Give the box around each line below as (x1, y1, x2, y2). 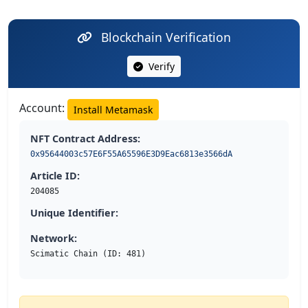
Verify (146, 60, 175, 74)
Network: (30, 232, 77, 245)
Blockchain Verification (98, 29, 231, 46)
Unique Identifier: (30, 206, 118, 220)
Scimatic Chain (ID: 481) (30, 249, 146, 259)
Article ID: (30, 169, 80, 183)
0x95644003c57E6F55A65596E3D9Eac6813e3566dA (30, 149, 232, 159)
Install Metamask (74, 103, 153, 117)
